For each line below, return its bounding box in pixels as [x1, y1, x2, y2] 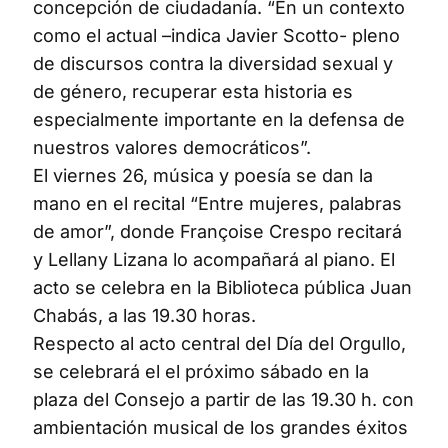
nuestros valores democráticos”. [33, 137, 311, 159]
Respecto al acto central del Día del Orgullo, [33, 333, 406, 355]
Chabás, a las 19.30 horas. [33, 305, 256, 327]
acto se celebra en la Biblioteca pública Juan [33, 277, 412, 299]
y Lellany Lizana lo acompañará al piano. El [33, 249, 395, 271]
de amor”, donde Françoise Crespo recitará [33, 221, 402, 243]
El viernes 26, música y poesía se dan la [33, 165, 373, 187]
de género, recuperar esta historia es [33, 81, 353, 103]
